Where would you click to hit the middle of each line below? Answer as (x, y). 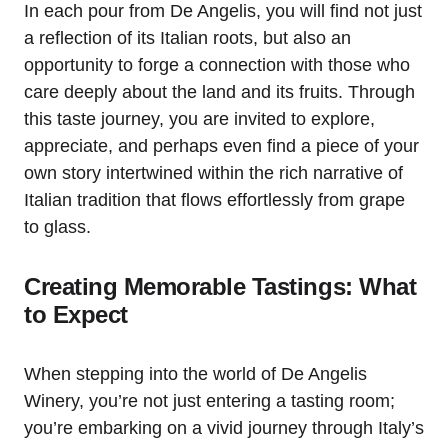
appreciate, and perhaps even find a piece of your (221, 146)
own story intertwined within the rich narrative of (213, 173)
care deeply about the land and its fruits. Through (219, 92)
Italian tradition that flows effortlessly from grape (214, 200)
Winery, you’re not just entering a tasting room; (209, 401)
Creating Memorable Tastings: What (220, 287)
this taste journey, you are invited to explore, (199, 119)
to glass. (57, 227)
